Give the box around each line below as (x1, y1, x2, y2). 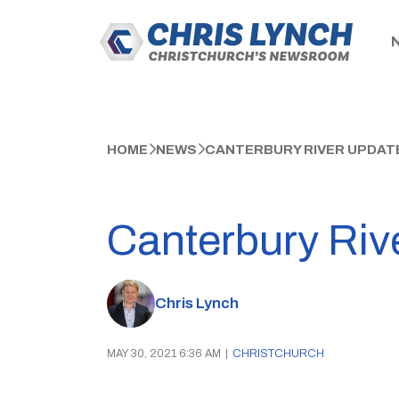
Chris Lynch (154, 295, 239, 312)
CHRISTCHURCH (232, 347, 324, 360)
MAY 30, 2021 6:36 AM (106, 347, 221, 360)
